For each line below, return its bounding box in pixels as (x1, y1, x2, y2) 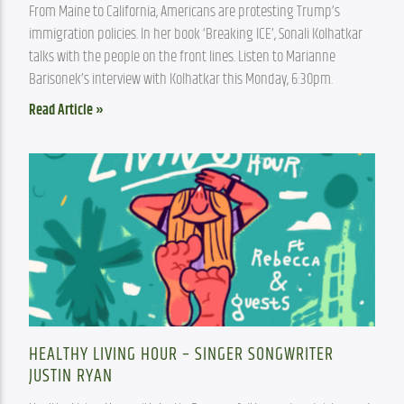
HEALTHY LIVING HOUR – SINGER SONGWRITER (29, 340, 335, 369)
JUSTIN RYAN (29, 362, 114, 390)
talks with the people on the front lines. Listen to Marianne (29, 44, 336, 69)
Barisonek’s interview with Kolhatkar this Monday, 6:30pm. (29, 67, 334, 91)
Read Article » (29, 98, 105, 122)
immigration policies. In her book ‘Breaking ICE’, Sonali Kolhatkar (29, 22, 363, 46)
